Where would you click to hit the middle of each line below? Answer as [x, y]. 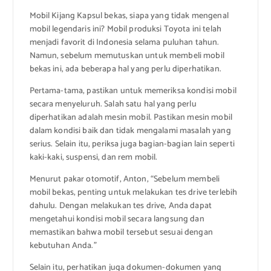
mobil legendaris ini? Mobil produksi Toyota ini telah [125, 29]
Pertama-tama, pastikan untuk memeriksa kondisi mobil [133, 91]
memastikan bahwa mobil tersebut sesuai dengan [121, 232]
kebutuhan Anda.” [63, 246]
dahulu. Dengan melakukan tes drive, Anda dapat [120, 206]
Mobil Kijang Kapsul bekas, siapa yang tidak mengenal [129, 16]
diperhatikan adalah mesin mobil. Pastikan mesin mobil [131, 117]
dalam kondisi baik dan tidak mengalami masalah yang [130, 131]
